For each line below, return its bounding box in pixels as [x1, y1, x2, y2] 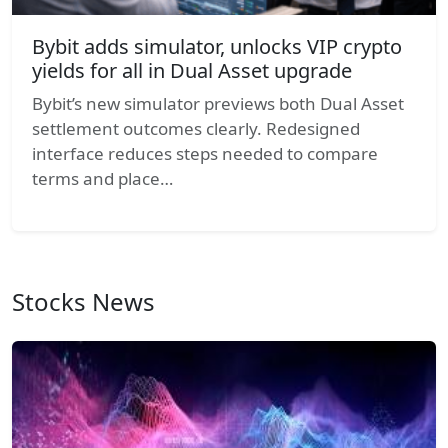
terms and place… [32, 166, 173, 190]
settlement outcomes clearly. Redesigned [32, 116, 360, 140]
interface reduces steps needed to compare [32, 141, 378, 165]
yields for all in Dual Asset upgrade [32, 56, 352, 84]
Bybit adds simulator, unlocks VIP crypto [32, 32, 402, 60]
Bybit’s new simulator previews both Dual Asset [32, 91, 404, 115]
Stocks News [12, 284, 155, 318]
